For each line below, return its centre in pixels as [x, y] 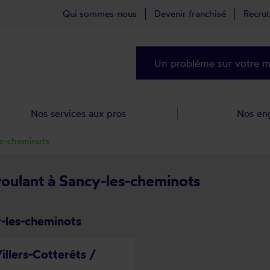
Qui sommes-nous [100, 14]
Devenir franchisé [190, 14]
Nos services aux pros [79, 113]
